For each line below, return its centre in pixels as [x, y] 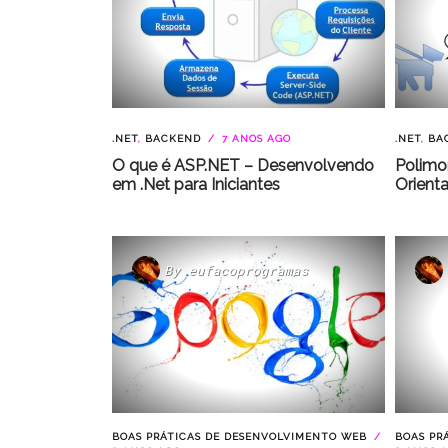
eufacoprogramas [248, 269]
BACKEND [173, 138]
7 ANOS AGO [254, 138]
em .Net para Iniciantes [196, 184]
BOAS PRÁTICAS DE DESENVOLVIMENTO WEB [239, 437]
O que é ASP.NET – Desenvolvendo [243, 165]
